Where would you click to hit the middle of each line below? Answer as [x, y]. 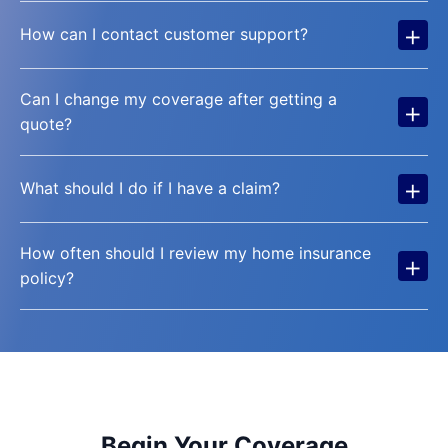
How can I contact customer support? [164, 34]
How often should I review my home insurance [195, 252]
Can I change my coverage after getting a [178, 98]
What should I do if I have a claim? [150, 188]
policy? [47, 277]
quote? [46, 123]
